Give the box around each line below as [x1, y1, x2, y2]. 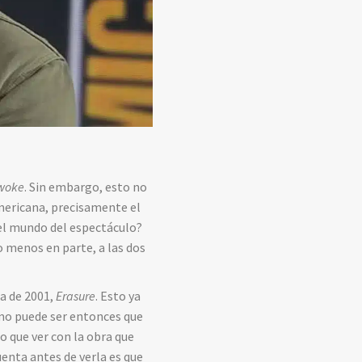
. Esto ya [95, 288, 141, 305]
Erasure [56, 288, 96, 305]
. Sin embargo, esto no [24, 179, 148, 196]
